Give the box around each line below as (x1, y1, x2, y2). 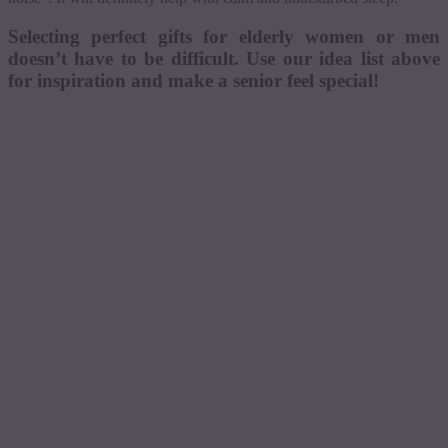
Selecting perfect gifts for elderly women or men (8, 25, 440, 47)
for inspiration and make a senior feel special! (8, 69, 379, 91)
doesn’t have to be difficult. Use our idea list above (8, 47, 440, 69)
